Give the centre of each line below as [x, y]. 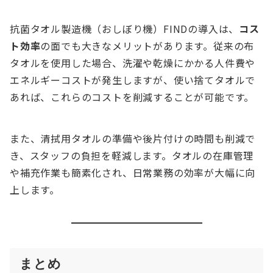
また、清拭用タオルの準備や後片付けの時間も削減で [133, 139]
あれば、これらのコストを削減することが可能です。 [132, 97]
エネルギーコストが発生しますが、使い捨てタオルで [133, 80]
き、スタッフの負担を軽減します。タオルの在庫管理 [132, 156]
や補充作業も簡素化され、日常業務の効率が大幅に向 [133, 173]
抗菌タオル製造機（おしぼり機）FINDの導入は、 [125, 29]
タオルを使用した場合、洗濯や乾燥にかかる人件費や [133, 63]
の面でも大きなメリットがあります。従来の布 [147, 46]
